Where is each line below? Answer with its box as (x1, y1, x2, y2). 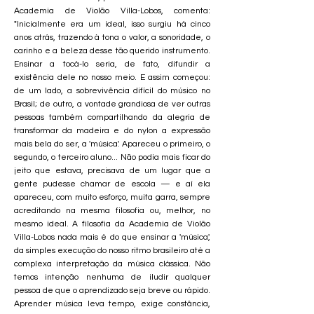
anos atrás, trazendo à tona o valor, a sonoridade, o (14, 33, 210, 42)
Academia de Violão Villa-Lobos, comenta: (14, 6, 210, 15)
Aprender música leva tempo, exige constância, (14, 299, 210, 308)
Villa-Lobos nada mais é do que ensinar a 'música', (14, 233, 210, 242)
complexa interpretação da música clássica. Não (14, 259, 210, 268)
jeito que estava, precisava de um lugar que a (14, 166, 210, 175)
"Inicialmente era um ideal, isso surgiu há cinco (14, 20, 210, 29)
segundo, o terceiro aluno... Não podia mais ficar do (14, 153, 210, 162)
